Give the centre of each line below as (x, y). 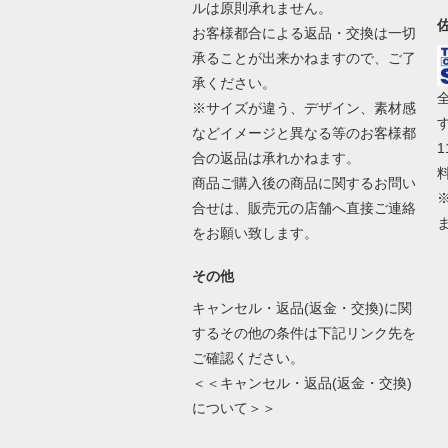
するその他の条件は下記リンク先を (303, 333)
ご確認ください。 (247, 358)
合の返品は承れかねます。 (275, 158)
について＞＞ (233, 408)
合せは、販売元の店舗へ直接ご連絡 (303, 208)
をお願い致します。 (254, 233)
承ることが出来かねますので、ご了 (303, 58)
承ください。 (233, 83)
